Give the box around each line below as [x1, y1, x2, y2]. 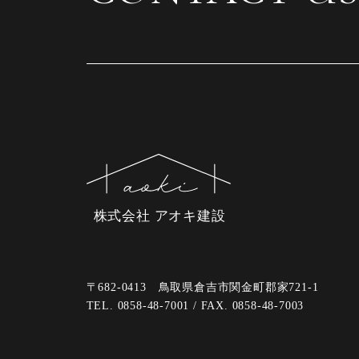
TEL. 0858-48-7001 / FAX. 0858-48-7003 [86, 300, 305, 313]
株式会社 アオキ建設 [93, 208, 226, 224]
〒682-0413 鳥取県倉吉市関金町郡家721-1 [86, 281, 319, 294]
